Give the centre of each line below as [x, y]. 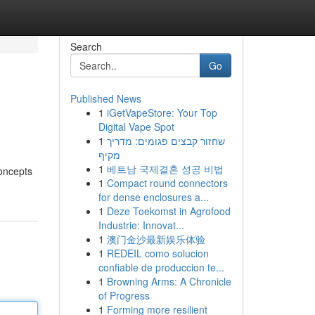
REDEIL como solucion [157, 253]
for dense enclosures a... [153, 197]
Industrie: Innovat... [141, 225]
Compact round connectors [167, 183]
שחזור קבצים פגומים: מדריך [166, 141]
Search [86, 46]
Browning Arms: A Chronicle [169, 281]
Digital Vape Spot [136, 127]
